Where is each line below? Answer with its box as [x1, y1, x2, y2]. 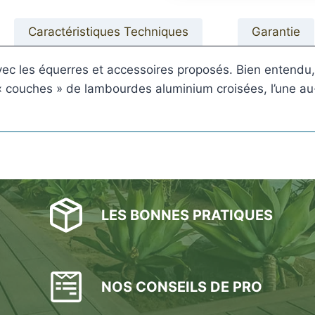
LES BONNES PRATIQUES [101, 207, 273, 224]
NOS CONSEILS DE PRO [101, 278, 262, 296]
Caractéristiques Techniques [27, 25, 188, 39]
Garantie [251, 25, 300, 39]
